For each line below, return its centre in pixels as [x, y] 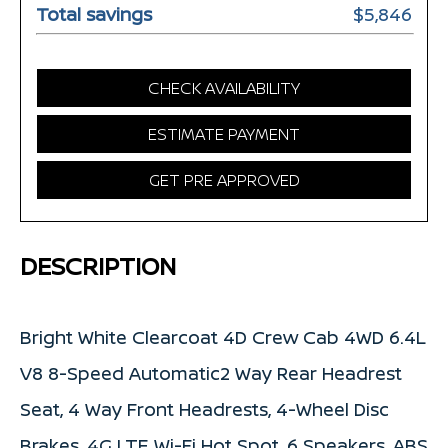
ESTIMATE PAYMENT [224, 134]
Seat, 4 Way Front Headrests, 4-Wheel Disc [204, 409]
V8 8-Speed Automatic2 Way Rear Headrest [211, 373]
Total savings [94, 14]
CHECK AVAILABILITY [224, 88]
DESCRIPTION [98, 266]
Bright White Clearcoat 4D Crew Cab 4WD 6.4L [223, 337]
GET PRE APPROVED [224, 180]
